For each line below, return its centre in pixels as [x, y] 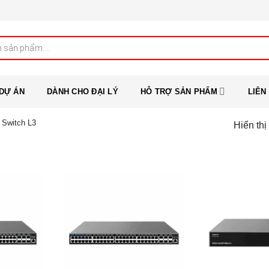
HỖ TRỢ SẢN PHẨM [179, 91]
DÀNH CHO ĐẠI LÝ [83, 91]
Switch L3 [19, 123]
